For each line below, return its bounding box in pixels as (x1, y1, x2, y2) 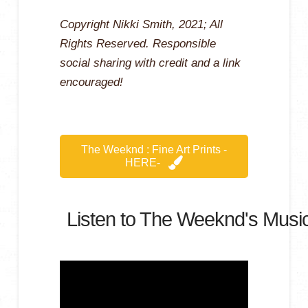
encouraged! (59, 76, 123, 89)
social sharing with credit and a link (59, 56, 241, 70)
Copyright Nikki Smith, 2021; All (59, 18, 223, 32)
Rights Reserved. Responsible (59, 37, 216, 51)
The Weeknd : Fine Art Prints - (80, 143, 227, 155)
